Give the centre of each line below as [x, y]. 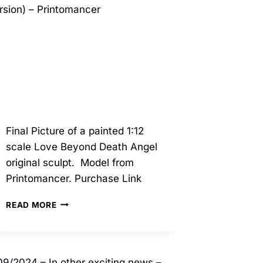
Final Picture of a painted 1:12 [75, 131]
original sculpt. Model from [70, 162]
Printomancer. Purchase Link [74, 178]
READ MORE [31, 205]
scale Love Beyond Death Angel [82, 146]
